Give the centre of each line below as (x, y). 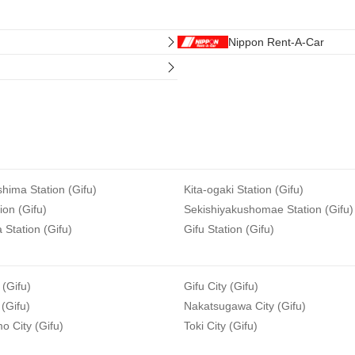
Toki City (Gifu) (221, 326)
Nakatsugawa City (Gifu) (245, 306)
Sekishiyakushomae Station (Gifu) (269, 209)
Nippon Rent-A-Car (276, 42)
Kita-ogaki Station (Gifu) (244, 189)
